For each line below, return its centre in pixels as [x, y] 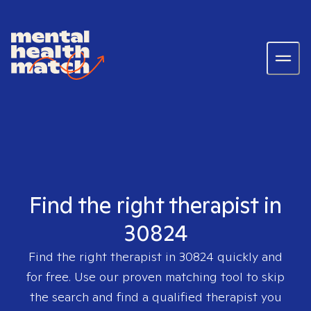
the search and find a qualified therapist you [155, 297]
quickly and [248, 257]
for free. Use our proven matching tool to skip [155, 277]
